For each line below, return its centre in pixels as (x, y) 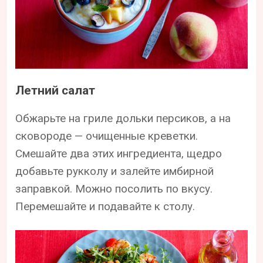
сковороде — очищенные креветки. (107, 136)
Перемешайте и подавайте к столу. (105, 206)
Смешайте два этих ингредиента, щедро (119, 153)
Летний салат (55, 90)
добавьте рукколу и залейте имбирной (115, 171)
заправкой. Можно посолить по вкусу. (114, 188)
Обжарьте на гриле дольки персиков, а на (123, 118)
